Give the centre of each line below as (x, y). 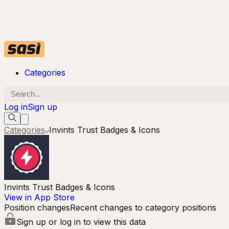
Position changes (37, 208)
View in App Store (39, 197)
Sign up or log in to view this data (81, 222)
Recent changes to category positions (143, 208)
